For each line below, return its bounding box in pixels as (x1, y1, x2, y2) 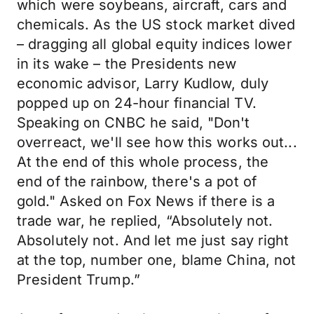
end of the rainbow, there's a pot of (17, 173, 257, 190)
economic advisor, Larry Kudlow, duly (17, 75, 269, 92)
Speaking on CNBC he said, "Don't (17, 114, 250, 131)
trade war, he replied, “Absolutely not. (17, 212, 273, 229)
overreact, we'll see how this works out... (17, 134, 297, 151)
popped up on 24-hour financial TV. (17, 95, 257, 111)
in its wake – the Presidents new (17, 55, 237, 72)
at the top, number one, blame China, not (17, 252, 296, 268)
